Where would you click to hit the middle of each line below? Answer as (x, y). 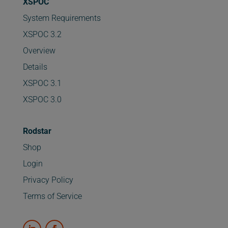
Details (35, 67)
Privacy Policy (48, 180)
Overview (39, 51)
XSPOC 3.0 (42, 100)
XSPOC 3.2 (42, 35)
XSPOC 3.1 (42, 83)
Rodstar (37, 131)
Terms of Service (52, 196)
